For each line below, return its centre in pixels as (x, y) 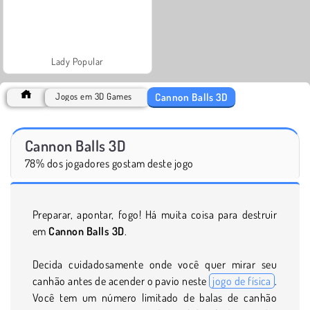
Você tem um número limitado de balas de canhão (155, 297)
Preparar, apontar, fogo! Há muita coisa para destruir (155, 214)
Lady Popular (77, 61)
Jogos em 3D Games (94, 96)
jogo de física (242, 281)
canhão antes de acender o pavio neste (121, 281)
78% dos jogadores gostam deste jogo (109, 163)
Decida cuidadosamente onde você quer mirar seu (155, 264)
